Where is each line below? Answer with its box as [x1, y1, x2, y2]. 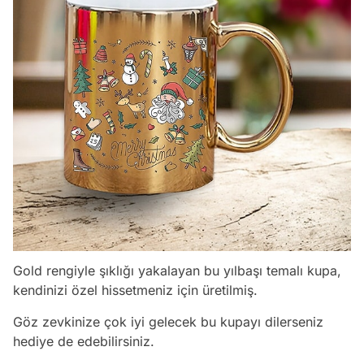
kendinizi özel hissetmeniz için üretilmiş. [13, 282, 258, 299]
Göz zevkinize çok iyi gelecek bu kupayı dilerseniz [13, 314, 323, 331]
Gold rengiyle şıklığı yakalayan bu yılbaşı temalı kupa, [13, 262, 341, 279]
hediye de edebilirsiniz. [13, 333, 158, 350]
